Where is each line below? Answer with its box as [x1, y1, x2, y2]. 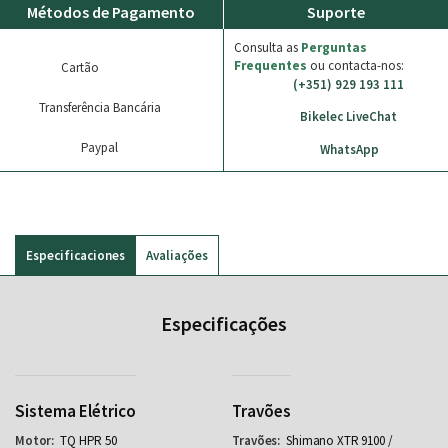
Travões [232, 400, 292, 423]
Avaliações [146, 246, 208, 264]
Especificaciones [26, 246, 125, 264]
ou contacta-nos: [307, 56, 404, 74]
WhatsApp [320, 140, 379, 158]
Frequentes [234, 56, 307, 74]
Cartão [60, 58, 102, 76]
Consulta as [234, 38, 301, 56]
